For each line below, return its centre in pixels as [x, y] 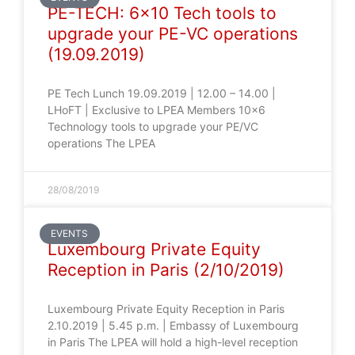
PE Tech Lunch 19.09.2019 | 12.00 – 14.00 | [162, 93]
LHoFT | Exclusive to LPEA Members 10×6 [157, 110]
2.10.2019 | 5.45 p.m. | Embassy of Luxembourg [173, 325]
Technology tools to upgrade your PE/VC [153, 126]
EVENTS [70, 234]
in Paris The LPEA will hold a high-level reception [173, 342]
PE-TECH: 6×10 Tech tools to [162, 13]
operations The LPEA [101, 143]
